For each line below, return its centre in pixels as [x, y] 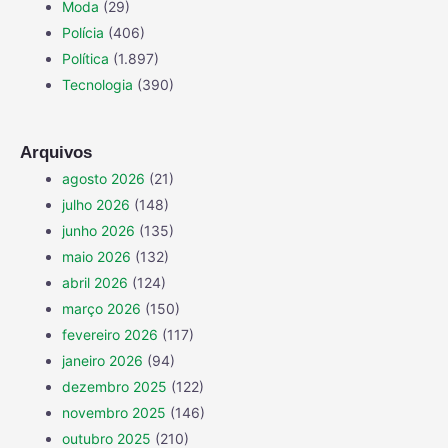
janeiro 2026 [102, 360]
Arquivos [56, 152]
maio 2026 [96, 256]
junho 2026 [98, 230]
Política [85, 58]
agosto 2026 [103, 178]
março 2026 [101, 308]
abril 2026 [95, 282]
